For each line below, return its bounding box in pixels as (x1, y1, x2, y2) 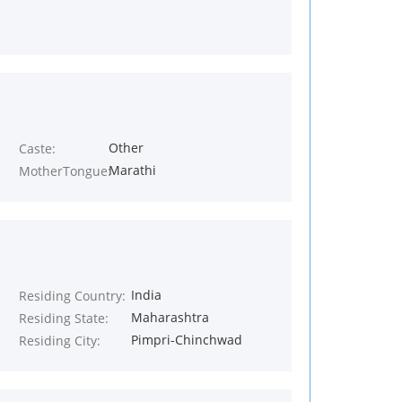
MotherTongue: (19, 162, 111, 179)
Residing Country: (19, 287, 126, 304)
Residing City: (19, 332, 100, 349)
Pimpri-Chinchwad (130, 331, 242, 348)
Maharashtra (130, 309, 209, 326)
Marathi (108, 162, 156, 179)
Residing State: (19, 310, 109, 327)
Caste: (19, 140, 56, 157)
